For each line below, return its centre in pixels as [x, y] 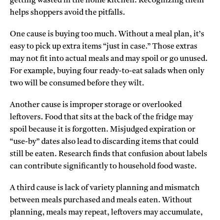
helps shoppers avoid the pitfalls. [68, 13]
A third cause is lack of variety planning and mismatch [105, 188]
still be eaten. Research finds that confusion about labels [109, 154]
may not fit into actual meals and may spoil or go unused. [109, 59]
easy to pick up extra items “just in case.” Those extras [104, 46]
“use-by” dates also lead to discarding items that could [104, 142]
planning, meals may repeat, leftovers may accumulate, [106, 213]
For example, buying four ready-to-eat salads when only [107, 71]
